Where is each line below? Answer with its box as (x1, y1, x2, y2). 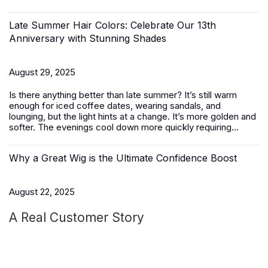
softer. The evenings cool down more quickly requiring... (9, 121, 239, 133)
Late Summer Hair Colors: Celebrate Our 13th (9, 19, 216, 31)
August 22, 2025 (9, 186, 75, 197)
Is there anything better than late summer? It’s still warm (9, 89, 237, 100)
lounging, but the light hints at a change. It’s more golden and (9, 111, 256, 122)
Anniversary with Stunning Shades (9, 32, 166, 44)
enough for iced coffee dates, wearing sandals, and (9, 100, 221, 111)
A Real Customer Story (9, 210, 144, 225)
